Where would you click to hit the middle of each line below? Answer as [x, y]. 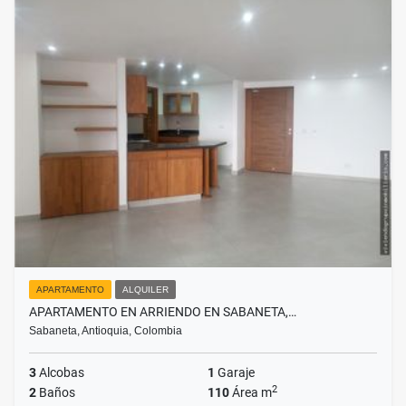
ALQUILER [145, 290]
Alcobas [60, 373]
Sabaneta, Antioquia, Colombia [106, 331]
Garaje [235, 373]
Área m [251, 393]
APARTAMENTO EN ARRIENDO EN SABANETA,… [163, 312]
